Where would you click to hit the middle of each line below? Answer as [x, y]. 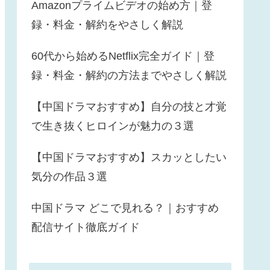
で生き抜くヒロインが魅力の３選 [113, 126]
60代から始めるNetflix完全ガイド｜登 [123, 56]
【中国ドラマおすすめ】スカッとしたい [129, 158]
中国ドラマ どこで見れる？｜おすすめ [125, 208]
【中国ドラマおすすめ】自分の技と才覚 [129, 107]
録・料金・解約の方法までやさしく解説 [129, 76]
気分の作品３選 [69, 177]
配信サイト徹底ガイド [86, 228]
